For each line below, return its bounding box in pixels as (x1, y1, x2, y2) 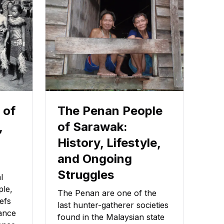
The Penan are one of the (57, 188, 156, 198)
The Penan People (57, 103, 162, 118)
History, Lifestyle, (57, 135, 160, 150)
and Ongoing (57, 151, 132, 166)
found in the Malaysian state (57, 212, 164, 222)
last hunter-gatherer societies (57, 200, 168, 210)
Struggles (57, 167, 114, 182)
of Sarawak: (57, 119, 127, 134)
